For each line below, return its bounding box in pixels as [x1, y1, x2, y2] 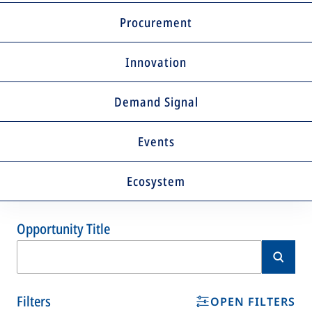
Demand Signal [114, 93, 198, 110]
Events [137, 133, 175, 150]
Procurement [120, 14, 192, 31]
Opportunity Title [17, 219, 110, 238]
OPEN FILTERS [210, 294, 295, 309]
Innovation [125, 54, 187, 70]
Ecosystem [127, 173, 185, 189]
